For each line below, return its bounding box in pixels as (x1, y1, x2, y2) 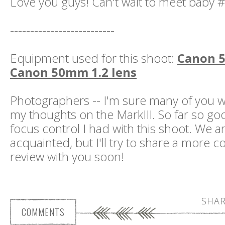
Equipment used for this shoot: (10, 50, 177, 67)
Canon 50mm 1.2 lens (10, 64, 137, 81)
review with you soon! (10, 149, 124, 165)
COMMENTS (22, 205, 65, 219)
